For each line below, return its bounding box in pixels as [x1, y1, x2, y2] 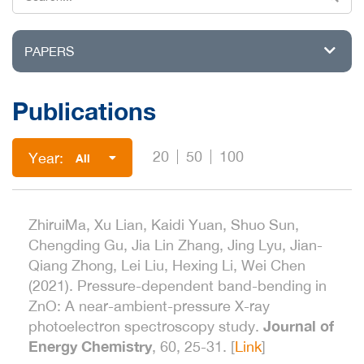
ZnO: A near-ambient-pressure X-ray [28, 297, 270, 315]
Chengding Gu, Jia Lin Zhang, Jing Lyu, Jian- [28, 236, 323, 254]
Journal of [263, 317, 334, 336]
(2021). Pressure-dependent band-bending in [28, 277, 327, 295]
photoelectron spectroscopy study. [28, 318, 263, 336]
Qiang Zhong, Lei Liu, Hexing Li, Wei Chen [28, 257, 305, 275]
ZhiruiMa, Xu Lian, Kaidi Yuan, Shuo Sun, [28, 216, 299, 234]
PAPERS [24, 44, 74, 58]
